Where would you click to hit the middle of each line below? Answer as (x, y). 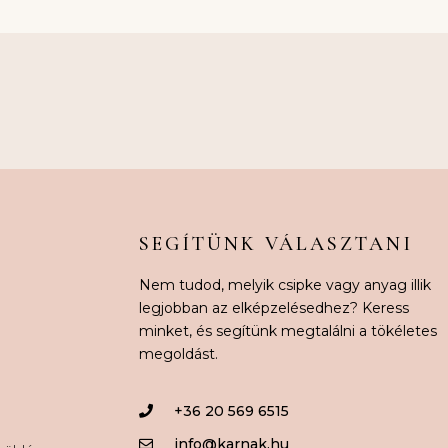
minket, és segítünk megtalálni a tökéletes (287, 331)
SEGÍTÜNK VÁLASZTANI (275, 244)
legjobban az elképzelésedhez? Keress (273, 308)
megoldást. (178, 354)
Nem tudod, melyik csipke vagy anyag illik (284, 285)
